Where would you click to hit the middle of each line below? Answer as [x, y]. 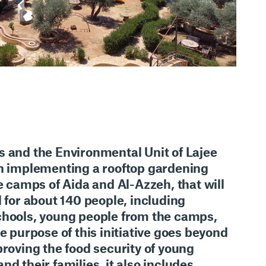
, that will [197, 184]
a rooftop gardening [150, 168]
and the [30, 152]
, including [155, 200]
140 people [92, 200]
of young [169, 248]
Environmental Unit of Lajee [136, 152]
